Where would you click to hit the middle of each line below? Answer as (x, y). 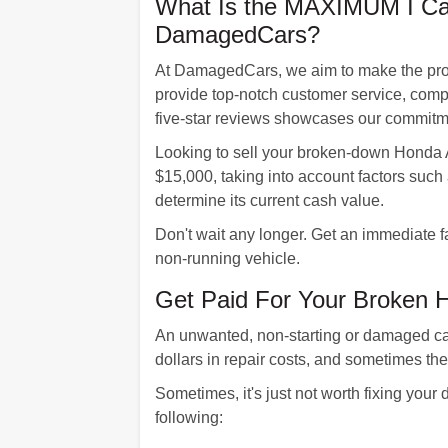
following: (188, 417)
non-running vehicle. (227, 258)
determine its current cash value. (269, 200)
